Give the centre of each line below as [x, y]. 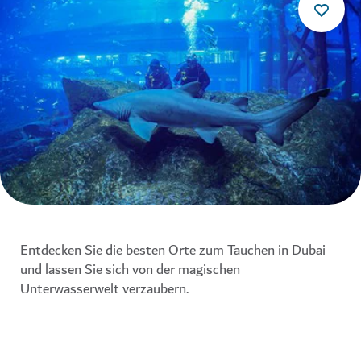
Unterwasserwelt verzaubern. [104, 288]
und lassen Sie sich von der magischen [130, 269]
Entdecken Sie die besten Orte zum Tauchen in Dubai [173, 250]
